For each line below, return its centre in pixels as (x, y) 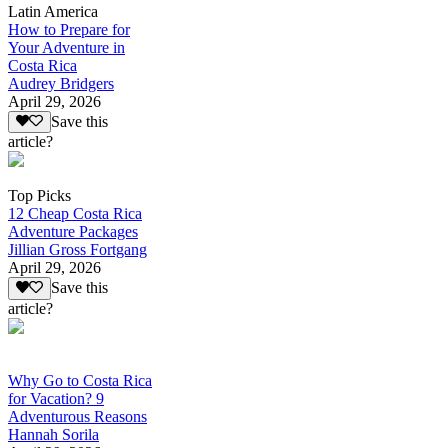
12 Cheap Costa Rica (75, 214)
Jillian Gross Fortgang (77, 250)
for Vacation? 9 (56, 398)
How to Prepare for (69, 29)
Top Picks (39, 196)
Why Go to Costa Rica (80, 380)
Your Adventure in (66, 47)
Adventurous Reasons (77, 416)
